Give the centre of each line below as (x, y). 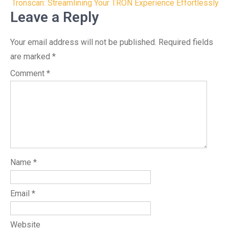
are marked (31, 56)
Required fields (186, 42)
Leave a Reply (54, 17)
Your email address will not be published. (83, 42)
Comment (28, 73)
